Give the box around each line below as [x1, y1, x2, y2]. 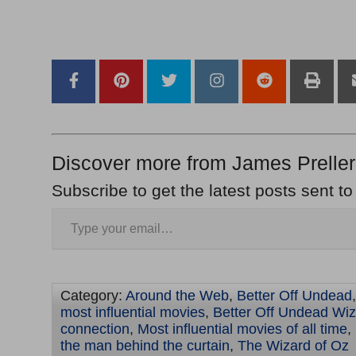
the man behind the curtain [60, 338, 230, 354]
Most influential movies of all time [137, 321, 347, 338]
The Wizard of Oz [238, 338, 349, 354]
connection [60, 321, 130, 338]
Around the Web [126, 288, 229, 304]
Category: [60, 288, 126, 304]
